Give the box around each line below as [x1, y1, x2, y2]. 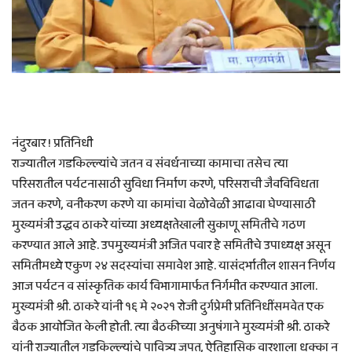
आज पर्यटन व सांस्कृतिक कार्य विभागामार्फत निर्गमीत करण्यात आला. [12, 277, 317, 297]
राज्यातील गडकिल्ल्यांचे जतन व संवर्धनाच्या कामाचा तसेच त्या [12, 154, 288, 174]
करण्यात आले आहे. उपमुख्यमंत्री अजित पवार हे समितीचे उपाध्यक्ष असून [12, 236, 331, 256]
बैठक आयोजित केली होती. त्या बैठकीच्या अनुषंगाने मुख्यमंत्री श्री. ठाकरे [12, 317, 329, 338]
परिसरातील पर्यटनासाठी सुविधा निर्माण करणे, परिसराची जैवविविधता [12, 174, 319, 195]
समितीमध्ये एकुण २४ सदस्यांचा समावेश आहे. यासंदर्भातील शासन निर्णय [12, 256, 335, 277]
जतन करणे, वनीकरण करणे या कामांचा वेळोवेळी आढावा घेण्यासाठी [12, 195, 315, 215]
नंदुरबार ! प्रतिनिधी [12, 134, 93, 154]
